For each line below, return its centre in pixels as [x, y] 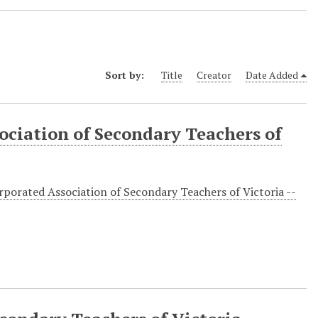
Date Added [272, 75]
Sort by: [126, 75]
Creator [214, 75]
